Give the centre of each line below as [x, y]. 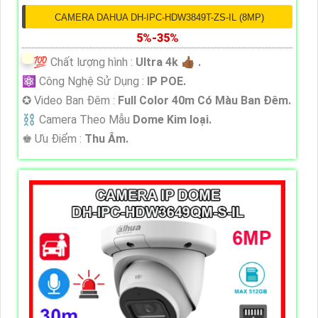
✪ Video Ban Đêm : [70, 100]
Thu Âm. [106, 138]
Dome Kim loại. [172, 119]
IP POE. [166, 81]
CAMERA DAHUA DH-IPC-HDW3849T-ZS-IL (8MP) [159, 17]
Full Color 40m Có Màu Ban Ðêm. [204, 100]
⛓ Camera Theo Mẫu [77, 119]
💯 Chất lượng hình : [84, 62]
